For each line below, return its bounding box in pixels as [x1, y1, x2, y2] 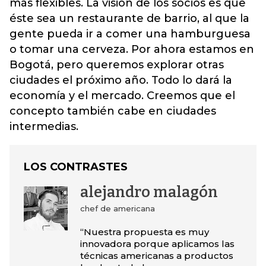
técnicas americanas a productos [80, 250, 233, 261]
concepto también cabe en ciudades [9, 104, 216, 118]
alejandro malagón [80, 183, 218, 201]
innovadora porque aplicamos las [80, 238, 235, 249]
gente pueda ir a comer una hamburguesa [9, 27, 251, 40]
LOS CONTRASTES [24, 160, 128, 173]
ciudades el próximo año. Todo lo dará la [9, 74, 232, 87]
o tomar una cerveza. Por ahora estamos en [9, 43, 254, 56]
